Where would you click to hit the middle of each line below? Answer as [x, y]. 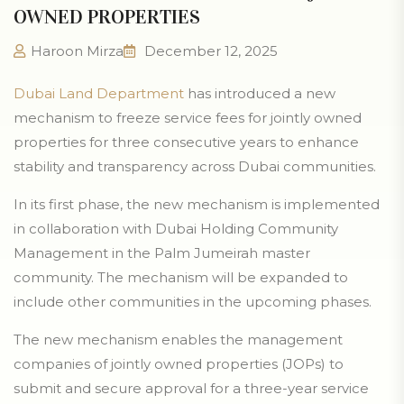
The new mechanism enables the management [178, 340]
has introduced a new [260, 94]
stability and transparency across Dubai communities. [195, 167]
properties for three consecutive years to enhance [186, 142]
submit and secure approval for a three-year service [191, 389]
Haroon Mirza [77, 51]
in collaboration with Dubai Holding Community [176, 229]
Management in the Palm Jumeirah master [162, 253]
